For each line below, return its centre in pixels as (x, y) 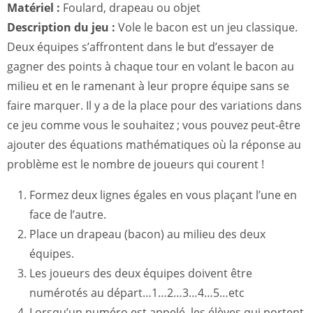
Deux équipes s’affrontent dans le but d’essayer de (140, 47)
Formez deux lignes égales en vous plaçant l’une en (163, 195)
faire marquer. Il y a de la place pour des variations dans (154, 105)
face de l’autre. (68, 214)
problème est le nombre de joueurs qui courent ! (136, 164)
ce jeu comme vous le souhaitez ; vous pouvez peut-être (154, 125)
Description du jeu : (61, 27)
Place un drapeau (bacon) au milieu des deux (147, 234)
